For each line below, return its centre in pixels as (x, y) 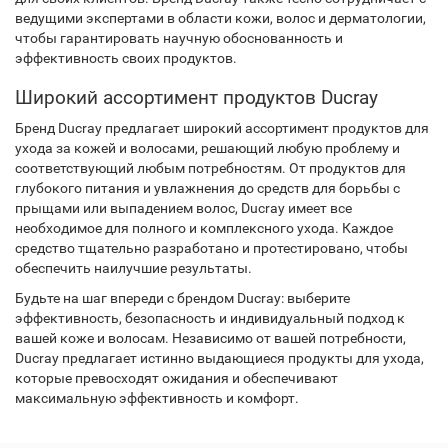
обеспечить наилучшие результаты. (133, 268)
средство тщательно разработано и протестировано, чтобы (211, 248)
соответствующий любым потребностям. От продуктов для (210, 168)
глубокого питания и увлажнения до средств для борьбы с (207, 188)
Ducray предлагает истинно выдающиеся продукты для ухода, (219, 358)
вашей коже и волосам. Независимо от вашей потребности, (210, 338)
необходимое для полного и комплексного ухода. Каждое (204, 228)
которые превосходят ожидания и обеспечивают (176, 378)
